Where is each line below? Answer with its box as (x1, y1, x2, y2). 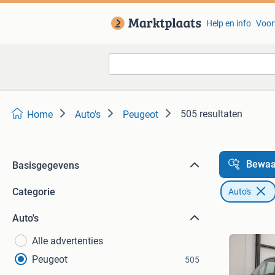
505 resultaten (180, 108, 242, 120)
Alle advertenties (32, 235, 103, 247)
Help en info (206, 18, 251, 28)
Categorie (12, 186, 55, 198)
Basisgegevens (12, 160, 79, 171)
